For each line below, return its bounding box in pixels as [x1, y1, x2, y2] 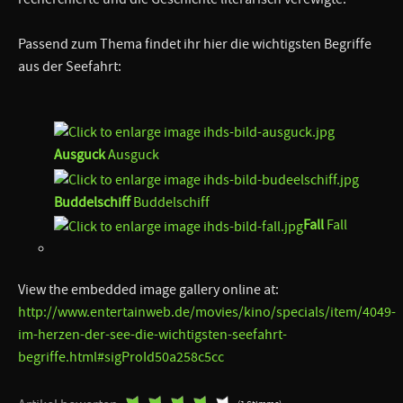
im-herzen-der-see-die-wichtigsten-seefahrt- [18, 326, 287, 345]
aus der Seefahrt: [18, 58, 121, 76]
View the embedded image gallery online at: [18, 281, 279, 300]
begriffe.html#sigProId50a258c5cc [18, 348, 224, 367]
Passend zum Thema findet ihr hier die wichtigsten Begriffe [18, 35, 372, 54]
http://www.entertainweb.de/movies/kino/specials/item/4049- [18, 303, 396, 322]
